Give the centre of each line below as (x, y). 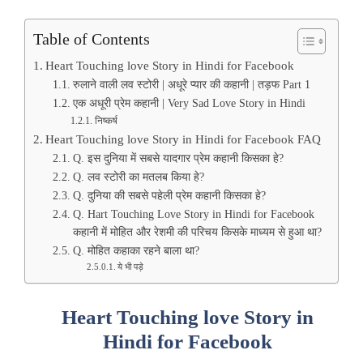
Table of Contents (92, 38)
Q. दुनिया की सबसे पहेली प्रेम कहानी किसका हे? (169, 195)
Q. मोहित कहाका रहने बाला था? (136, 250)
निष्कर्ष (106, 120)
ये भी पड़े (130, 266)
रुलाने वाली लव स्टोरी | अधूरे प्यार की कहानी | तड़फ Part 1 (191, 84)
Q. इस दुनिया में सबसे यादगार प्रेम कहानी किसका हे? (178, 158)
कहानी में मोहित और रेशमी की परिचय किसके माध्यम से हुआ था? (197, 232)
